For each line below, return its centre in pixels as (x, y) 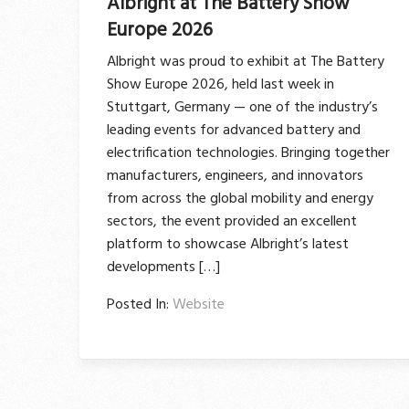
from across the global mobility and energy (240, 199)
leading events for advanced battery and (234, 130)
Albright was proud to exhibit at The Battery (246, 62)
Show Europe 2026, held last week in (220, 84)
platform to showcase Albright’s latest (228, 244)
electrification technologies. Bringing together (248, 153)
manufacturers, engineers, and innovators (235, 176)
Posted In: (140, 304)
